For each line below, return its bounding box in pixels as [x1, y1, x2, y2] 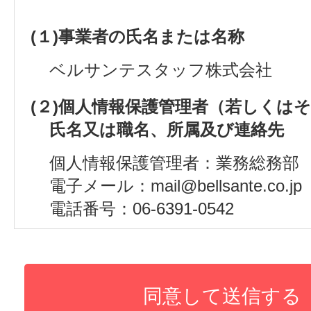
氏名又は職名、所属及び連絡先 [49, 120, 284, 140]
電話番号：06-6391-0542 [49, 199, 234, 219]
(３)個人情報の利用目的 [31, 236, 209, 255]
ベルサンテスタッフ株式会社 [49, 60, 272, 80]
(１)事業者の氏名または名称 [31, 27, 244, 47]
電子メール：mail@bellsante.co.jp [49, 176, 302, 196]
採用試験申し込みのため [49, 269, 236, 289]
